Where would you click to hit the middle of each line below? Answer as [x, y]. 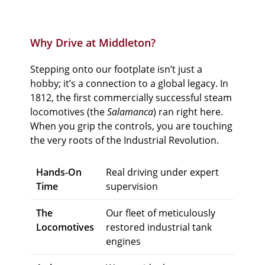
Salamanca [130, 112]
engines [124, 241]
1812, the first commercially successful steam [131, 98]
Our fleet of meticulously [161, 213]
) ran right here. [188, 112]
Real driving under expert [163, 172]
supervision [132, 186]
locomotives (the [69, 112]
